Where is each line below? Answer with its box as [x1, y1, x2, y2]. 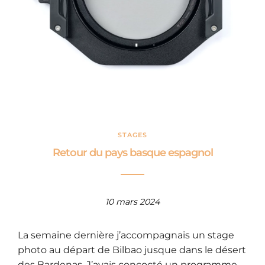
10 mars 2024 [105, 196, 160, 208]
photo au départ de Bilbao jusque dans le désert [18, 244, 246, 256]
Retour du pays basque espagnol [52, 146, 213, 160]
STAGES [118, 131, 147, 140]
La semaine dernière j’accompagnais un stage [18, 230, 234, 241]
